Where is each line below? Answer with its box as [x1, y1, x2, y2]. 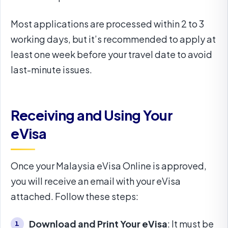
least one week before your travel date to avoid [11, 48, 212, 61]
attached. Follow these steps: [11, 190, 138, 203]
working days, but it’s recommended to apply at [11, 33, 216, 45]
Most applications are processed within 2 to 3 [11, 18, 204, 30]
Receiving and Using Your [11, 106, 173, 124]
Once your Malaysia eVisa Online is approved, [11, 160, 207, 172]
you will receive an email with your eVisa [11, 175, 181, 187]
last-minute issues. [11, 64, 92, 76]
